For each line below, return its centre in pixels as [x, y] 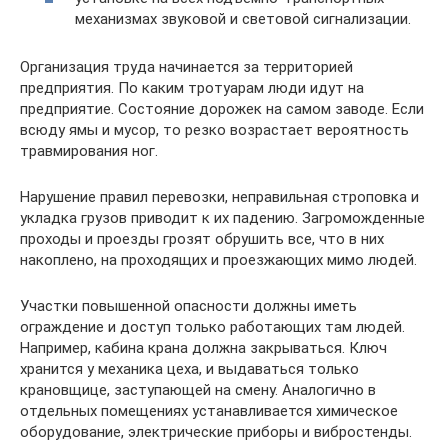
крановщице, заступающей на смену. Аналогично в [198, 390]
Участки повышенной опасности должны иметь [188, 306]
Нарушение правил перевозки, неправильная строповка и [219, 197]
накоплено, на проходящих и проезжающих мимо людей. [218, 260]
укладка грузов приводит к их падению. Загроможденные [222, 218]
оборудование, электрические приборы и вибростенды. [216, 432]
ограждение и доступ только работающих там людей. [212, 327]
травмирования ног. [89, 151]
